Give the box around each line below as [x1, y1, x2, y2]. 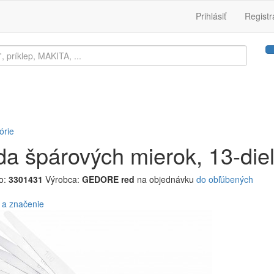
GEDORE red [81, 173, 135, 185]
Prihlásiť [196, 10, 226, 22]
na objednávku [136, 173, 194, 185]
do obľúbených [196, 173, 253, 185]
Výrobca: [45, 173, 82, 185]
